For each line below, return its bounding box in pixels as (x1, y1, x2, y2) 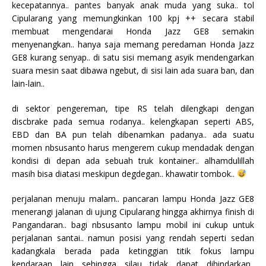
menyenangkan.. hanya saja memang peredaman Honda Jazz (12, 38, 254, 50)
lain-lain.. (12, 77, 45, 89)
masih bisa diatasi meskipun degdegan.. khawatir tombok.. (12, 167, 237, 179)
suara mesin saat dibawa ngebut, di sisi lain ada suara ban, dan (12, 64, 254, 76)
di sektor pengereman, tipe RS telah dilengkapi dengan (12, 102, 254, 114)
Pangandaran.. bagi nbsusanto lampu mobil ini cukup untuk (12, 218, 254, 230)
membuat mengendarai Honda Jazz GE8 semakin (12, 25, 254, 37)
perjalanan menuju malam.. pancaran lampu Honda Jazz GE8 (12, 192, 254, 204)
